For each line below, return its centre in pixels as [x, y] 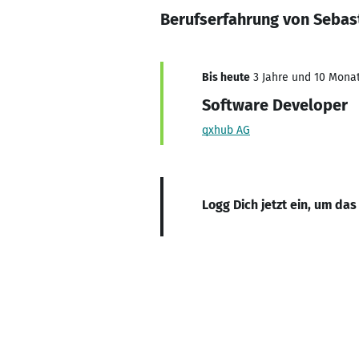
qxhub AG [226, 130]
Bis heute [226, 77]
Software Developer [275, 105]
